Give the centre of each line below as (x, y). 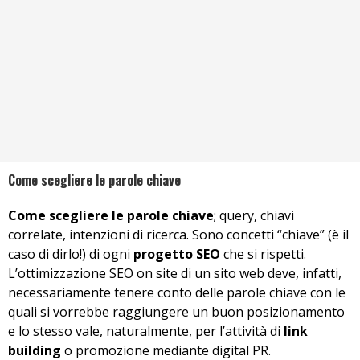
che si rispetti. (263, 254)
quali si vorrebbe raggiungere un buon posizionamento (176, 312)
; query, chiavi (254, 215)
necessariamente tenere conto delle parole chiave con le (177, 292)
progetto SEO (177, 254)
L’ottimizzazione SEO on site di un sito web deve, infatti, (175, 273)
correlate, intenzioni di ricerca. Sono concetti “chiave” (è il (178, 235)
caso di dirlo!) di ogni (71, 254)
